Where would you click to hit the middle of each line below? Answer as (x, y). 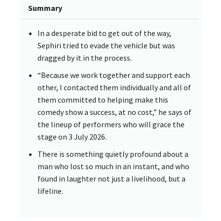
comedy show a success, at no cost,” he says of (114, 112)
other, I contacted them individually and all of (114, 87)
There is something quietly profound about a (113, 154)
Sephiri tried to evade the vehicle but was (106, 45)
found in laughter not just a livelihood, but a (111, 178)
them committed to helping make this (103, 99)
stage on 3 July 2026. (72, 136)
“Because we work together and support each (114, 75)
